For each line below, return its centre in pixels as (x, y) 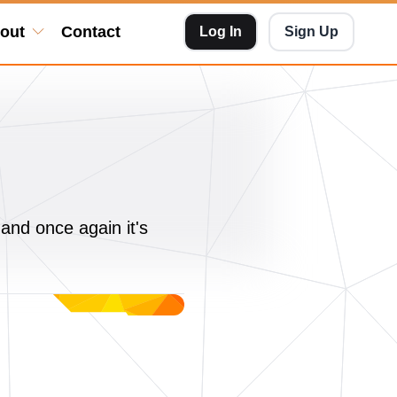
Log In (221, 31)
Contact (90, 32)
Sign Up (311, 31)
